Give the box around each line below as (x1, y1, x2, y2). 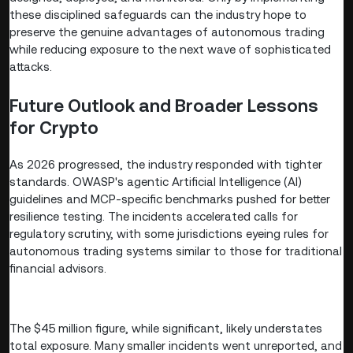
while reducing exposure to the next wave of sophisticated (9, 42, 331, 56)
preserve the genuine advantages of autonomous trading (9, 24, 325, 39)
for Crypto (9, 117, 98, 138)
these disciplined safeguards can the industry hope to (9, 7, 307, 21)
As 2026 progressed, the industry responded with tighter (9, 158, 322, 172)
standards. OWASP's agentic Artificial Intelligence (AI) (9, 175, 302, 189)
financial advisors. (9, 262, 106, 276)
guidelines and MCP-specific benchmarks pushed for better (9, 192, 330, 206)
